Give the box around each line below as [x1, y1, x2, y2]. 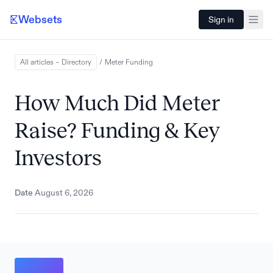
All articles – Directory [20, 58, 91, 66]
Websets [18, 14, 62, 25]
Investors [15, 146, 102, 170]
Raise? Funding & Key [15, 118, 220, 143]
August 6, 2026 [35, 188, 93, 197]
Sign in [208, 15, 234, 24]
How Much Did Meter [15, 91, 220, 115]
